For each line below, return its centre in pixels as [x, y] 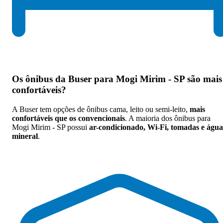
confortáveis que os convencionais [68, 118]
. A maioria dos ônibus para [168, 118]
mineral [25, 136]
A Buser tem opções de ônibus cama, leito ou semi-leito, [101, 109]
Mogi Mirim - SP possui [51, 127]
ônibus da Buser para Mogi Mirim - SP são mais [124, 79]
